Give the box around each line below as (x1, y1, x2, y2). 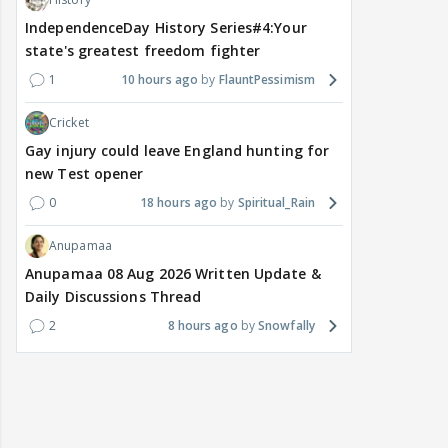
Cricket (49, 114, 89, 132)
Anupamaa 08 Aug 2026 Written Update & (25, 264, 321, 284)
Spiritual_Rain (237, 194, 315, 212)
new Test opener (25, 164, 144, 184)
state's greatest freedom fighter (25, 41, 261, 61)
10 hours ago (120, 71, 199, 89)
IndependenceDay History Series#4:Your (25, 18, 307, 38)
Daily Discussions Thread (25, 287, 202, 307)
